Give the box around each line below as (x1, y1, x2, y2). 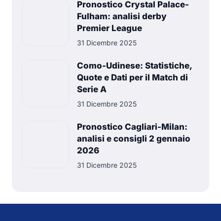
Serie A (77, 84, 107, 94)
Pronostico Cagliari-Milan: (77, 122, 187, 132)
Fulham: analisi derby (77, 11, 167, 21)
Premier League (77, 23, 142, 33)
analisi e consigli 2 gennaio (77, 134, 190, 144)
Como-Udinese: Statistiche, (77, 61, 192, 71)
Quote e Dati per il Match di (77, 73, 188, 82)
